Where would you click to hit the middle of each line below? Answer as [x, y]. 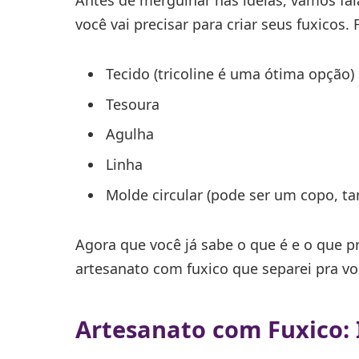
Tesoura [132, 104]
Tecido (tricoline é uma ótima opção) [230, 73]
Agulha [129, 134]
